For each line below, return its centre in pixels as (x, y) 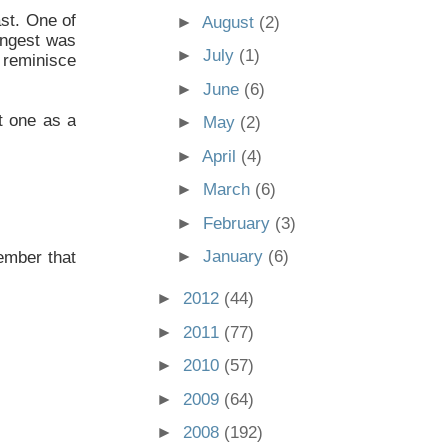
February (239, 223)
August (231, 22)
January (236, 257)
